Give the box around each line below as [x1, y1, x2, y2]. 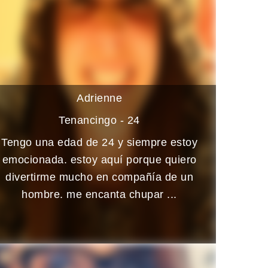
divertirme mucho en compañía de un [5, 170, 193, 183]
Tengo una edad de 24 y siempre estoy [1, 136, 197, 148]
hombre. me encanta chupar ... [22, 188, 177, 200]
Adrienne [77, 92, 122, 104]
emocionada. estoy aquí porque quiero [2, 153, 197, 166]
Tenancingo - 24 [59, 114, 140, 126]
